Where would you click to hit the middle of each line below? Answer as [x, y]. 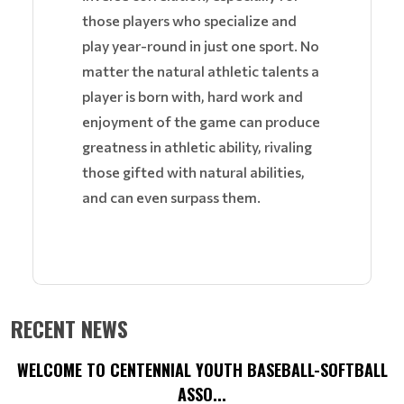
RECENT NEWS [69, 329]
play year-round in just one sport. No [201, 46]
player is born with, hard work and [193, 96]
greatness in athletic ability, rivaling [197, 147]
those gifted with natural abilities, [193, 172]
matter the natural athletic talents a [201, 71]
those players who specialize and [189, 21]
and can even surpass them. [171, 197]
